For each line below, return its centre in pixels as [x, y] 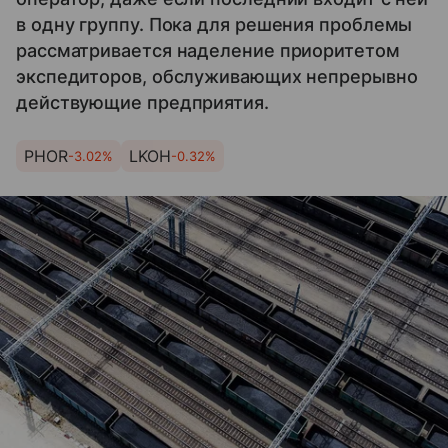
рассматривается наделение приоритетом [208, 50]
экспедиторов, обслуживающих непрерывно [217, 76]
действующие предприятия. [142, 102]
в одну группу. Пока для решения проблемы [214, 24]
